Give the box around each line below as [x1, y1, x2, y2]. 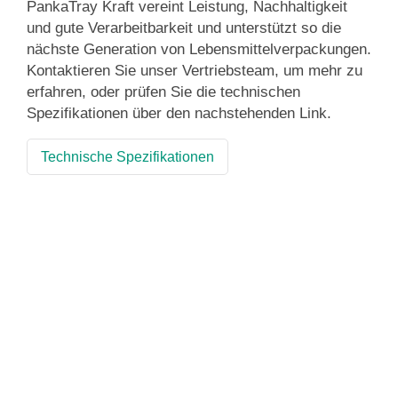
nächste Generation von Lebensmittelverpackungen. [27, 41, 371, 58]
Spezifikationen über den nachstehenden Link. [27, 105, 331, 122]
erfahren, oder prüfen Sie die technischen [27, 84, 300, 100]
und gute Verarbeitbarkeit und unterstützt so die [27, 20, 341, 36]
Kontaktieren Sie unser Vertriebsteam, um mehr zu [27, 62, 362, 79]
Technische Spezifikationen [41, 149, 214, 164]
